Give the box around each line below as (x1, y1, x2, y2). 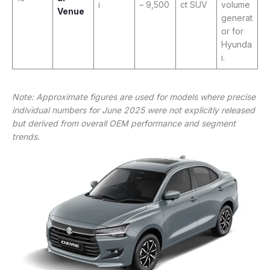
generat (221, 12, 253, 23)
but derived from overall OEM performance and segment (12, 118, 236, 128)
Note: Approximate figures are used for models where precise (12, 91, 256, 102)
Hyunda (221, 39, 252, 49)
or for (221, 25, 243, 36)
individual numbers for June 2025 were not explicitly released (12, 104, 255, 115)
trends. (12, 131, 40, 142)
